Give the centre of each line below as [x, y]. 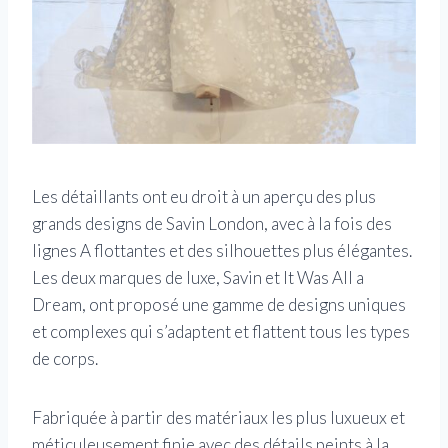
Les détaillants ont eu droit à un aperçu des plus [204, 196]
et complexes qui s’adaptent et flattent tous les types [221, 331]
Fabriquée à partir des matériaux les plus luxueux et [218, 417]
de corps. [65, 358]
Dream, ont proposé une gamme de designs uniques [219, 304]
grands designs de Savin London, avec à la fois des [212, 223]
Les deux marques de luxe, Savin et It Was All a [198, 277]
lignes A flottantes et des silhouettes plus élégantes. [222, 250]
